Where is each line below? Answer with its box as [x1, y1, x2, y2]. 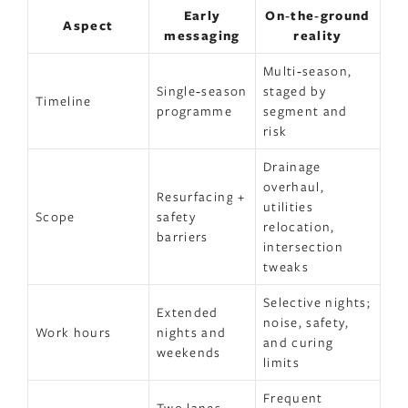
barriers [157, 227, 209, 245]
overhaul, [263, 177, 325, 195]
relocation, [263, 217, 335, 235]
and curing [263, 332, 334, 351]
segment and [263, 101, 348, 119]
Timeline [36, 91, 92, 109]
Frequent [263, 388, 323, 406]
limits [263, 352, 301, 371]
